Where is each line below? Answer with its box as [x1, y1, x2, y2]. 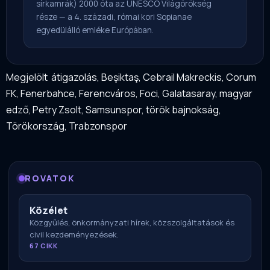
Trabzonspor [69, 119, 127, 133]
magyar [219, 87, 253, 101]
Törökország [6, 119, 64, 133]
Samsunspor [86, 103, 142, 117]
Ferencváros [79, 87, 136, 101]
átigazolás [51, 71, 98, 84]
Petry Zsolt [33, 103, 81, 117]
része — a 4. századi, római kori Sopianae [36, 11, 192, 23]
